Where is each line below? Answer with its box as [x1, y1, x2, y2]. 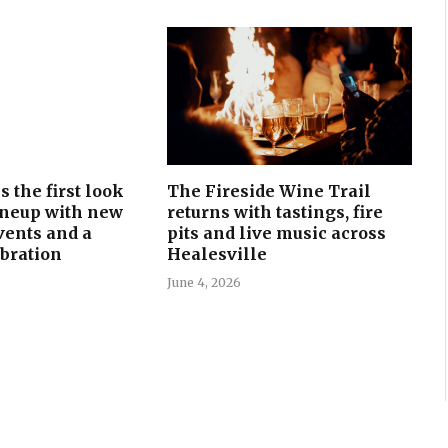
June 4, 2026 [166, 274, 241, 290]
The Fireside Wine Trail [166, 180, 371, 201]
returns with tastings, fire [166, 201, 383, 222]
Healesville [166, 243, 267, 264]
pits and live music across [166, 222, 386, 243]
